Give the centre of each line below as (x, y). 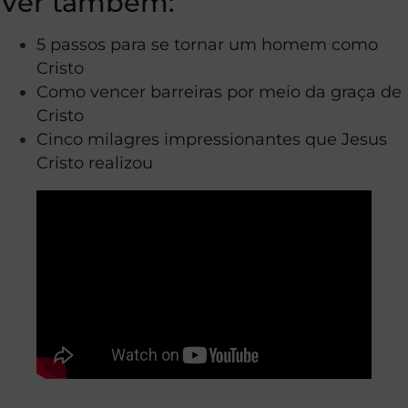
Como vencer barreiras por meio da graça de (219, 91)
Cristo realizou (95, 162)
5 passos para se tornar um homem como (207, 44)
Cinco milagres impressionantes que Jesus (212, 138)
